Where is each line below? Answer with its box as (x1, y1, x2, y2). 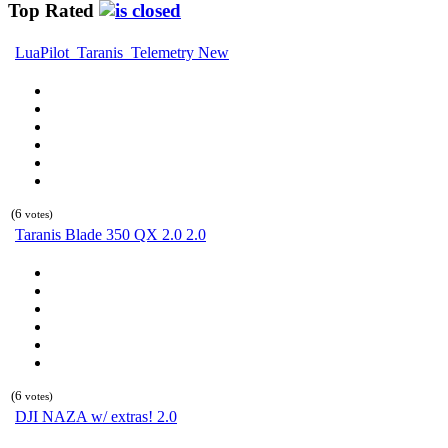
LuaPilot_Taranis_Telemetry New (15, 43, 229, 61)
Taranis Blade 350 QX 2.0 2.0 (15, 225, 206, 243)
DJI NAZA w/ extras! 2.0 (15, 407, 177, 425)
